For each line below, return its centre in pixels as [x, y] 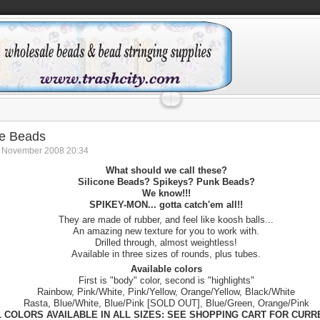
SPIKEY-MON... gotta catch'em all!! [166, 205]
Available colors [166, 269]
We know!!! [166, 193]
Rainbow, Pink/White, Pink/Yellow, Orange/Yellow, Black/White [166, 292]
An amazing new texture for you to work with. [166, 231]
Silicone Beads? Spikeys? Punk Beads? [166, 182]
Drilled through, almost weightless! [166, 242]
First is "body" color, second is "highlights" [166, 280]
